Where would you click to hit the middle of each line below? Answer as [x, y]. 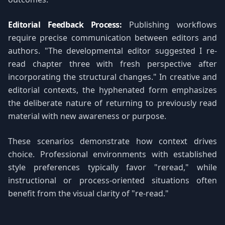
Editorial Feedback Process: [65, 25]
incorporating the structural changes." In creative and [113, 77]
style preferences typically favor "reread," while [113, 167]
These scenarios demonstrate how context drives [113, 141]
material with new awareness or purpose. [87, 116]
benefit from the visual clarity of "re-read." [88, 193]
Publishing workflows [170, 25]
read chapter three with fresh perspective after [113, 64]
